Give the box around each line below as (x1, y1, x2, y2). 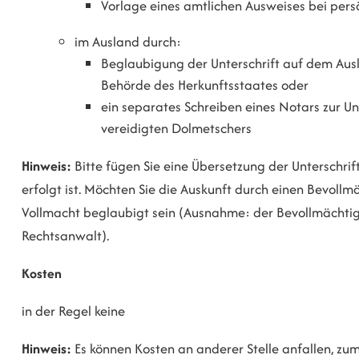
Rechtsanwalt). (22, 225, 109, 245)
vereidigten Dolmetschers (101, 119, 252, 139)
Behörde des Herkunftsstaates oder (101, 75, 309, 95)
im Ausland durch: (75, 32, 182, 52)
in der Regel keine (22, 301, 125, 321)
